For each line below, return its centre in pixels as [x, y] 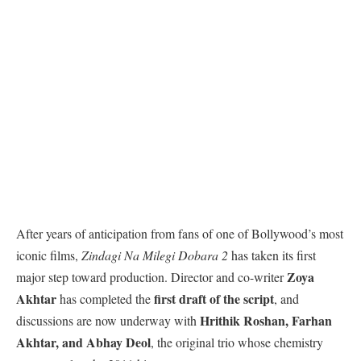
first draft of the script [214, 299]
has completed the [105, 299]
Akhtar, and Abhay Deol [83, 342]
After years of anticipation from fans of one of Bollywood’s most [180, 234]
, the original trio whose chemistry [237, 342]
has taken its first [272, 255]
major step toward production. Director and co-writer [151, 277]
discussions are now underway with [108, 321]
